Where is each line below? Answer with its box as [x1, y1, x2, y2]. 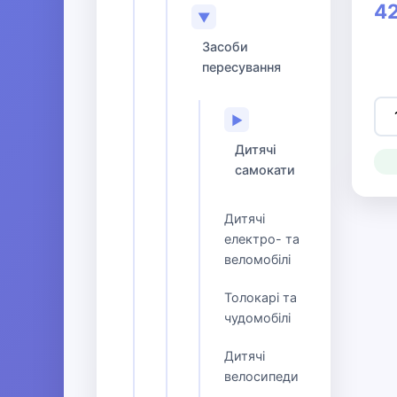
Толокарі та [224, 290, 297, 305]
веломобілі [224, 252, 291, 267]
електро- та [224, 231, 300, 246]
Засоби [202, 39, 248, 54]
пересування [202, 59, 281, 74]
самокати [235, 162, 295, 177]
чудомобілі [224, 310, 291, 325]
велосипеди [224, 369, 299, 384]
